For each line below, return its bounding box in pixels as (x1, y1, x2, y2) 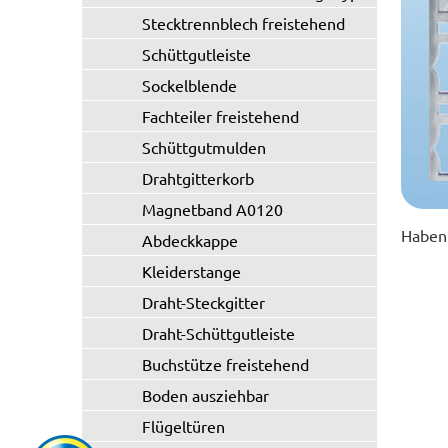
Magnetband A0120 (142, 199, 283, 219)
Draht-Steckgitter (142, 292, 265, 312)
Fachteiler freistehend (142, 106, 299, 126)
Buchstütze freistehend (142, 354, 309, 374)
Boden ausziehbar (142, 385, 269, 405)
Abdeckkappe (142, 230, 238, 250)
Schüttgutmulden (142, 137, 266, 157)
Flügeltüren (142, 416, 225, 436)
